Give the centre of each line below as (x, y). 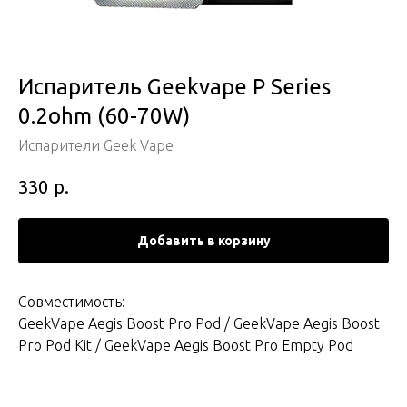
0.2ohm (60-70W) (104, 116)
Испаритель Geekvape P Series (174, 87)
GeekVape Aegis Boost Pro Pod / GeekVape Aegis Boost (199, 323)
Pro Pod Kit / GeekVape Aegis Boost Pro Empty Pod (186, 345)
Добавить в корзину (203, 240)
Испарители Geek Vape (96, 145)
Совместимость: (72, 301)
